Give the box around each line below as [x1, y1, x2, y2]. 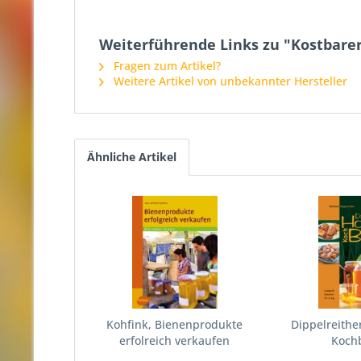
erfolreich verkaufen [119, 333, 230, 348]
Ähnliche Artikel [87, 149, 176, 164]
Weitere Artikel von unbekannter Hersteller [110, 73, 347, 89]
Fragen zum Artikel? [110, 58, 221, 73]
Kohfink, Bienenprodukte [106, 317, 243, 332]
